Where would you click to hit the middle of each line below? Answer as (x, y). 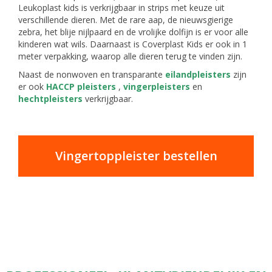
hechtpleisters (50, 99)
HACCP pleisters (81, 87)
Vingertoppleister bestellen (136, 156)
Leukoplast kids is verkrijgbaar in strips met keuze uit (121, 8)
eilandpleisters (198, 74)
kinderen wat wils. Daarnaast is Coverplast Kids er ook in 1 (133, 44)
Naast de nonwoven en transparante (92, 74)
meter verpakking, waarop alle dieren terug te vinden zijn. (130, 56)
